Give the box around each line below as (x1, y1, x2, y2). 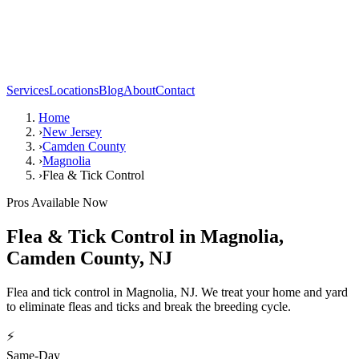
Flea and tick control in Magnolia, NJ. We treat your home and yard (6, 284, 348, 299)
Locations (49, 83, 99, 97)
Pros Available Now (6, 196, 108, 209)
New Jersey (42, 125, 102, 139)
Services (6, 83, 49, 97)
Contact (155, 83, 195, 97)
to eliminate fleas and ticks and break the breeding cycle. (6, 299, 291, 313)
